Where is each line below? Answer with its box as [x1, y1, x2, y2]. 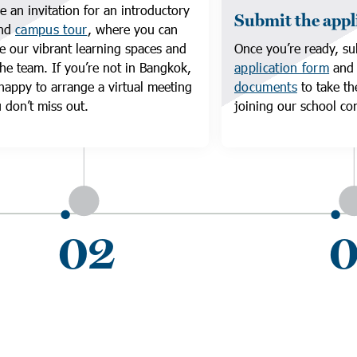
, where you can [87, 21, 178, 37]
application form [234, 59, 330, 76]
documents [234, 78, 297, 95]
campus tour [15, 21, 88, 37]
